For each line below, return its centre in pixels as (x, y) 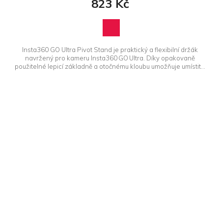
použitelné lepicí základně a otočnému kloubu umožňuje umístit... (110, 67)
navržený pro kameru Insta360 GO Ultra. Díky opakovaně (110, 58)
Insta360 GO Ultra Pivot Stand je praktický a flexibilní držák (110, 50)
